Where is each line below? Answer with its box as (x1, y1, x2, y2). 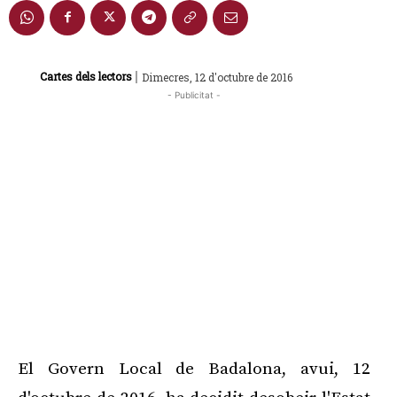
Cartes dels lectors (40, 69, 132, 84)
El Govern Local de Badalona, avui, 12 (18, 359, 370, 380)
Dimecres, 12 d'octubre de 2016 (142, 69, 292, 84)
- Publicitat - (167, 90, 221, 101)
